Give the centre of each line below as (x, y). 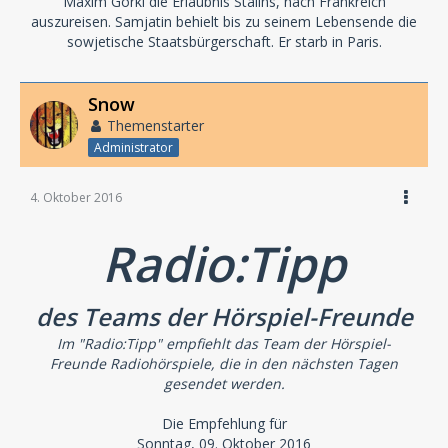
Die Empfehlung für (224, 423)
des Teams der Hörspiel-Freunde (224, 316)
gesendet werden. (224, 383)
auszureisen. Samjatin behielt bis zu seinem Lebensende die (224, 21)
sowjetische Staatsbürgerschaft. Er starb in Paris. (224, 41)
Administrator (133, 147)
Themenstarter (155, 125)
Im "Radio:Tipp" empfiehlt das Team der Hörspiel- (224, 343)
